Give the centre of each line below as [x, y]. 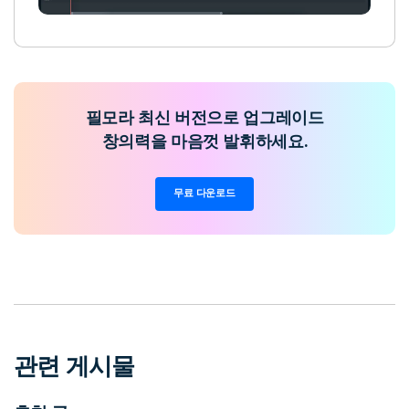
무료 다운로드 [204, 194]
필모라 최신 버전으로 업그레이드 [204, 117]
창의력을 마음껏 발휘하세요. [204, 141]
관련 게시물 [74, 366]
